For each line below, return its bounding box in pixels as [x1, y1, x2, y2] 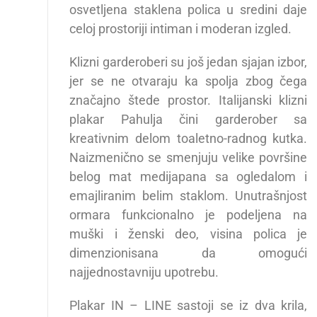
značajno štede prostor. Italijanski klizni [69, 93, 308, 108]
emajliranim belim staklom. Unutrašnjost [69, 188, 308, 204]
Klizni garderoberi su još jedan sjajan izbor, [69, 54, 308, 70]
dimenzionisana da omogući [69, 246, 308, 261]
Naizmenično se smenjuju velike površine [69, 150, 308, 166]
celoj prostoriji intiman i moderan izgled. [69, 21, 292, 37]
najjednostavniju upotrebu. [69, 265, 219, 280]
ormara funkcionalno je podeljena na [69, 207, 308, 223]
